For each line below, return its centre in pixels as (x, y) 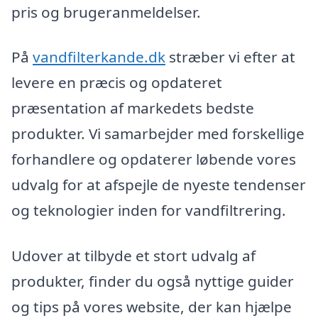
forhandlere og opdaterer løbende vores (154, 159)
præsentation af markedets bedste (133, 108)
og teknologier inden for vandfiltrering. (149, 210)
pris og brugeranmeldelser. (106, 12)
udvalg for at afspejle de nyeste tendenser (159, 185)
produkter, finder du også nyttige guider (153, 281)
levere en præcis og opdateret (117, 83)
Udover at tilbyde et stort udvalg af (133, 256)
